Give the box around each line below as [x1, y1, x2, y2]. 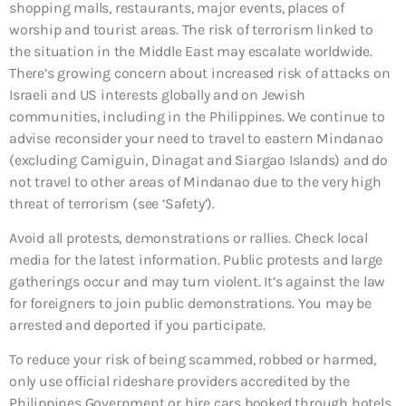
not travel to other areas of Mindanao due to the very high [9, 172, 382, 190]
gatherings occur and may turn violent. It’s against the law [9, 272, 386, 290]
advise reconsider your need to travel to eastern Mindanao [9, 129, 383, 147]
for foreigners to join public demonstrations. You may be [9, 294, 372, 312]
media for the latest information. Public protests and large [9, 250, 383, 268]
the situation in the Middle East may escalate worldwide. [9, 42, 372, 60]
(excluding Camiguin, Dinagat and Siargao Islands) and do [9, 150, 388, 169]
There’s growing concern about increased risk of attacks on [9, 63, 391, 82]
